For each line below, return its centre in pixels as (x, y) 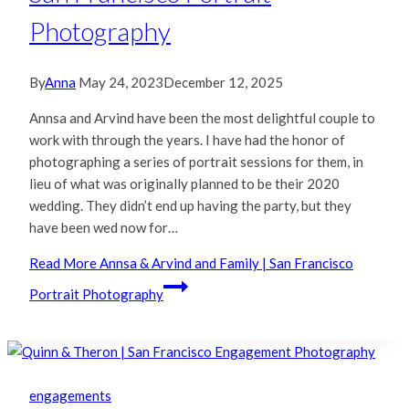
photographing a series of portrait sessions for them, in (196, 161)
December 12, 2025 (223, 82)
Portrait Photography (96, 294)
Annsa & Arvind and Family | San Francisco (225, 262)
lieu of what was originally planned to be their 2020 (184, 183)
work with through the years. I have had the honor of (187, 139)
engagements (70, 395)
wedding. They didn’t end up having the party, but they (190, 205)
